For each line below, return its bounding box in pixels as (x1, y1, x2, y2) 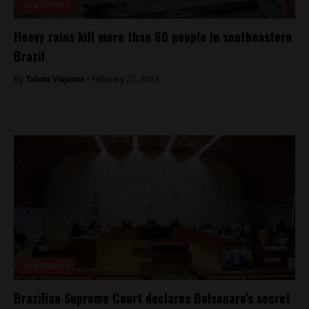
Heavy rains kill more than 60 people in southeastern (14, 27, 292, 46)
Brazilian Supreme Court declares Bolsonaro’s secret (14, 288, 290, 307)
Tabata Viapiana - (26, 74, 92, 84)
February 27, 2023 (92, 74, 159, 84)
